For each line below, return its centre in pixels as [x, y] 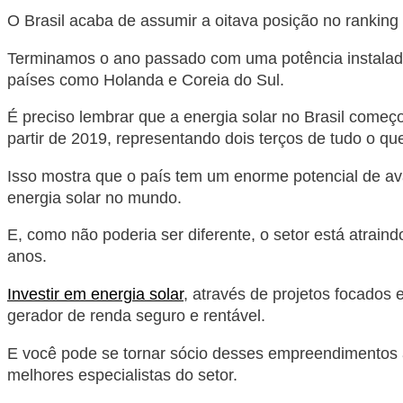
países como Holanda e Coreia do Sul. [146, 80]
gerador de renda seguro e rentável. [136, 316]
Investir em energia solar [95, 295]
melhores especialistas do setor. [122, 375]
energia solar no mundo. [94, 197]
